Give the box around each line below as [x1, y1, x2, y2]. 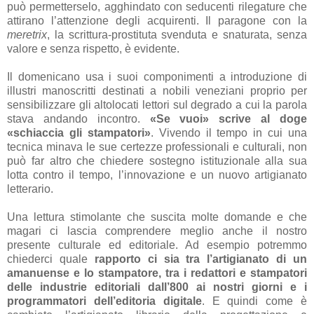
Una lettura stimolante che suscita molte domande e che [7, 210, 307, 223]
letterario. [7, 182, 53, 195]
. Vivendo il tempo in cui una [150, 126, 307, 139]
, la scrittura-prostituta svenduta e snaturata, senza [47, 28, 307, 41]
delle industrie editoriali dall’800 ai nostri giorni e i [7, 280, 307, 293]
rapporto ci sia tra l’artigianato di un [94, 252, 307, 265]
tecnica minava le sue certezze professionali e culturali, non [7, 140, 307, 153]
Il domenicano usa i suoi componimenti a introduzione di [7, 70, 307, 83]
